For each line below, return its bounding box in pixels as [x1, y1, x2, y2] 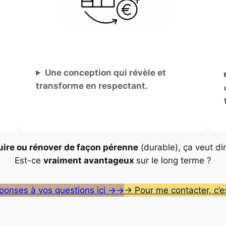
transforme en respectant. [35, 81, 148, 91]
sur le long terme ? [136, 155, 211, 165]
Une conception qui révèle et [44, 68, 166, 78]
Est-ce [15, 155, 43, 165]
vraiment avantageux [43, 155, 136, 165]
